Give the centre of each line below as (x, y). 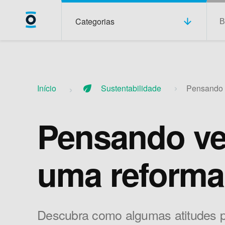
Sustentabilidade (131, 88)
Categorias (95, 21)
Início (47, 88)
